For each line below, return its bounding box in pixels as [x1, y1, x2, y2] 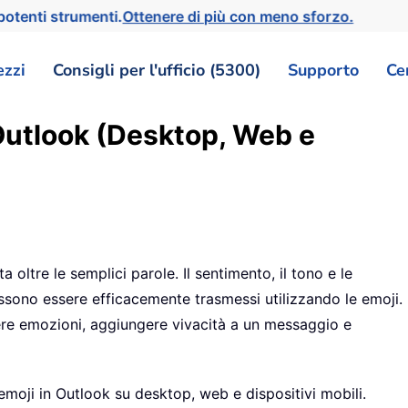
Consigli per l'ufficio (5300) [53, 58, 260, 81]
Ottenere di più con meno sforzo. [125, 6, 362, 25]
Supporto [288, 58, 359, 81]
